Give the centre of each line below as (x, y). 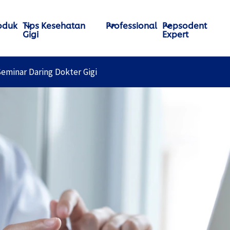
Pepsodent (185, 25)
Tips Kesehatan (54, 25)
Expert (176, 34)
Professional (132, 25)
